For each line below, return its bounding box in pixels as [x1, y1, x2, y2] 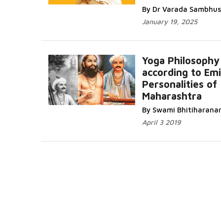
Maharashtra [142, 90, 202, 102]
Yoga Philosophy [142, 55, 220, 66]
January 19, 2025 [142, 17, 197, 26]
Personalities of [142, 78, 217, 90]
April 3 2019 [142, 118, 181, 126]
